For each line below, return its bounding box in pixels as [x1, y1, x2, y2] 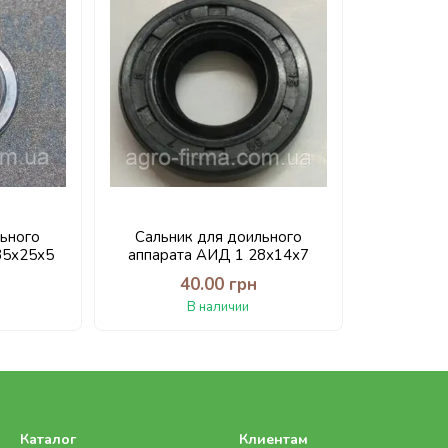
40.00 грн [179, 273, 257, 296]
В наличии [187, 298, 250, 316]
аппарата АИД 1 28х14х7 [127, 245, 309, 265]
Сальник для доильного [134, 227, 302, 247]
